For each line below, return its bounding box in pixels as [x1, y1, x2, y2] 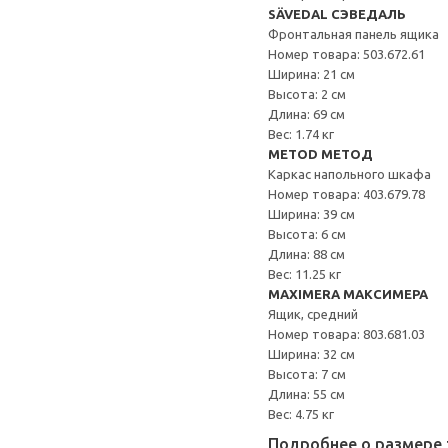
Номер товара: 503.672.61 [268, 47, 425, 61]
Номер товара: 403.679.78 [268, 187, 425, 201]
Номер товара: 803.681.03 [268, 327, 425, 341]
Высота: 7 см [268, 367, 346, 381]
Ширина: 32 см [268, 347, 355, 361]
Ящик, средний [268, 307, 358, 321]
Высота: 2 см [268, 87, 346, 101]
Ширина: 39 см [268, 207, 355, 221]
